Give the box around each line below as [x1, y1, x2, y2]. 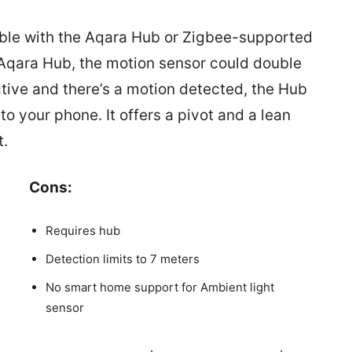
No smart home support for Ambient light [45, 280, 274, 295]
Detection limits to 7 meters [45, 251, 200, 267]
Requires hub [45, 223, 120, 239]
